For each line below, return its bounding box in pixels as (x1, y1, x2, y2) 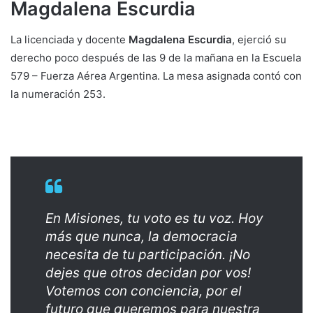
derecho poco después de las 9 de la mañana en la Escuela (10, 51, 301, 65)
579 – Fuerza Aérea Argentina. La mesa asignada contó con (10, 69, 302, 83)
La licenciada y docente (10, 33, 129, 47)
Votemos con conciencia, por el (45, 283, 242, 300)
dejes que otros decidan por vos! (45, 265, 251, 282)
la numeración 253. (10, 87, 105, 101)
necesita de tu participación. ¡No (45, 247, 250, 263)
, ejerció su (232, 33, 286, 47)
